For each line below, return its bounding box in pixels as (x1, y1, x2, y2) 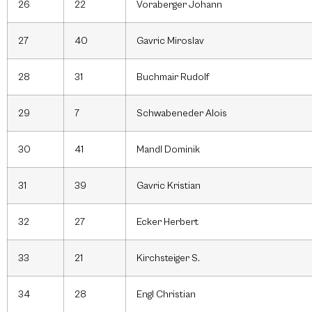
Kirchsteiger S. (136, 252, 200, 265)
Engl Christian (136, 288, 196, 301)
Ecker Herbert (136, 216, 198, 228)
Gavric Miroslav (136, 35, 204, 47)
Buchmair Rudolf (136, 71, 209, 84)
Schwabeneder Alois (136, 107, 227, 120)
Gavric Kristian (136, 180, 201, 192)
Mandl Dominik (136, 143, 200, 156)
